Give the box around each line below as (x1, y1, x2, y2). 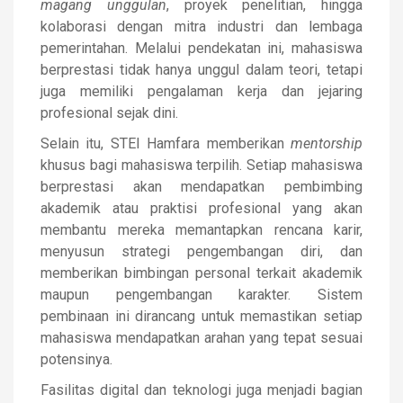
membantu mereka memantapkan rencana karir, (40, 221, 363, 238)
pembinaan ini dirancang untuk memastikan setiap (40, 308, 363, 325)
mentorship (291, 135, 363, 152)
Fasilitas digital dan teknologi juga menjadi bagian (40, 381, 363, 399)
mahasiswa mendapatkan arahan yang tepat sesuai (40, 329, 363, 346)
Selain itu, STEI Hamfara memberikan (40, 135, 291, 152)
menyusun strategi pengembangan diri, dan (40, 243, 363, 260)
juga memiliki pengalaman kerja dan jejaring (40, 83, 363, 100)
